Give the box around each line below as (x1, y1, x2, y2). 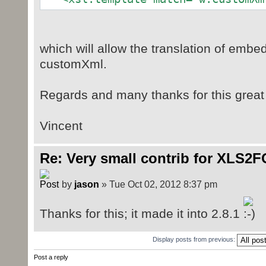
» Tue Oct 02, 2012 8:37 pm (99, 178, 217, 189)
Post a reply (33, 253, 68, 261)
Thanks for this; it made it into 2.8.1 (39, 206, 243, 220)
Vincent (39, 119, 83, 133)
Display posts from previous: (153, 235, 237, 243)
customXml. (39, 57, 107, 71)
